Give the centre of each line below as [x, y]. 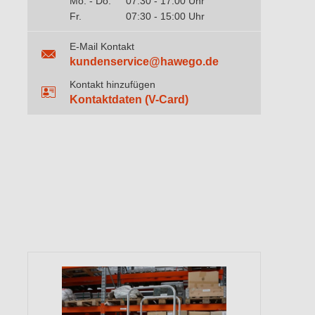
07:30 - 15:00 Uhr [165, 16]
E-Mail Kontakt [102, 46]
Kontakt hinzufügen [112, 84]
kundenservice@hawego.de [144, 62]
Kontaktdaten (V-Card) [129, 99]
